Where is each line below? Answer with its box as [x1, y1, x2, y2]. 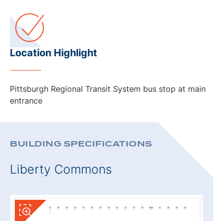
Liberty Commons [10, 161, 112, 177]
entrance [10, 95, 42, 106]
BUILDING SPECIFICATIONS [10, 139, 152, 148]
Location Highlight [10, 46, 97, 59]
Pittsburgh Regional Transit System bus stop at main [10, 83, 206, 94]
